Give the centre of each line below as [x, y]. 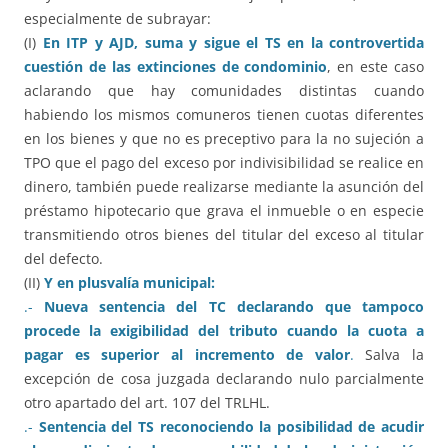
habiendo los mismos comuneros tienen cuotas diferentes [224, 115]
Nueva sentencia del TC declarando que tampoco [234, 307]
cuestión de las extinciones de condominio [176, 67]
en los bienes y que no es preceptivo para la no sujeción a [224, 139]
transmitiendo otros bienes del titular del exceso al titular [224, 235]
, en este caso [375, 67]
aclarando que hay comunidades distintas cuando [224, 91]
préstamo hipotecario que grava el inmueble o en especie [224, 211]
